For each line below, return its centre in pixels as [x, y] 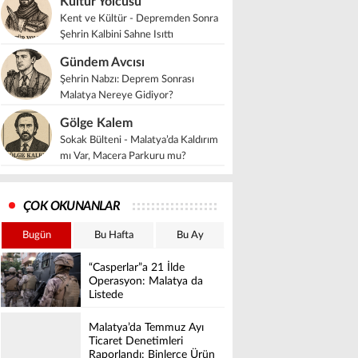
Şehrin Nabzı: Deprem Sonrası [127, 80]
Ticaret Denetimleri [136, 342]
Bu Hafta [113, 235]
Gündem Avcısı [102, 62]
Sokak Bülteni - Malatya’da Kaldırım [139, 140]
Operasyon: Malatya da [146, 282]
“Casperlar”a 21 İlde [137, 268]
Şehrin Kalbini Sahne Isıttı [117, 35]
